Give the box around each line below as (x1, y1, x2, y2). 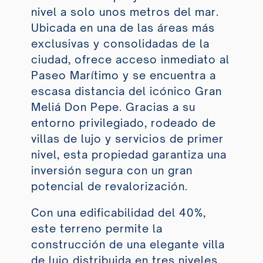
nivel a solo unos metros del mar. (31, 5, 219, 19)
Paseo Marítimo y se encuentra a (31, 69, 216, 82)
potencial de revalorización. (31, 180, 188, 193)
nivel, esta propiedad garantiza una (31, 148, 227, 161)
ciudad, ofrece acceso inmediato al (31, 53, 230, 66)
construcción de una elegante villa (31, 238, 225, 251)
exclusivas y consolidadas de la (31, 37, 210, 50)
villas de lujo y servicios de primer (31, 132, 224, 146)
